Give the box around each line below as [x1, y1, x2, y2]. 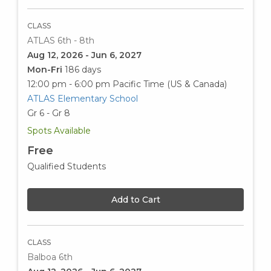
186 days [65, 64, 101, 76]
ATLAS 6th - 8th [27, 35, 94, 47]
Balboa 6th [27, 252, 73, 263]
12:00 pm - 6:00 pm [27, 79, 110, 90]
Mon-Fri [27, 64, 65, 76]
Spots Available [27, 125, 91, 137]
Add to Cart [111, 194, 160, 206]
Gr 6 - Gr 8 [27, 108, 70, 119]
